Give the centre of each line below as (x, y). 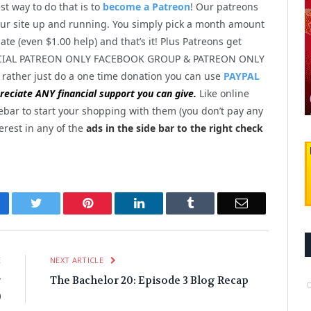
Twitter (59, 202)
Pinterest (114, 202)
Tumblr (212, 202)
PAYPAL (242, 76)
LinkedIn (166, 202)
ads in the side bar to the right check (175, 128)
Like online (223, 93)
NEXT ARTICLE (78, 260)
